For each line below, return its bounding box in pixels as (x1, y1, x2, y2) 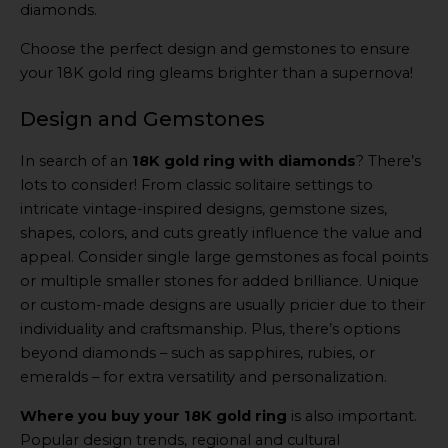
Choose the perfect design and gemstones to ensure (20, 39, 410, 58)
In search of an (20, 152, 132, 171)
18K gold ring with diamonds (132, 152, 356, 171)
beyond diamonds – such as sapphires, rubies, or (20, 344, 375, 363)
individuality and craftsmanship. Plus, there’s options (20, 320, 400, 339)
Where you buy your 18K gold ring (20, 406, 287, 425)
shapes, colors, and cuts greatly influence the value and (20, 224, 422, 243)
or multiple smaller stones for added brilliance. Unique (20, 272, 419, 291)
